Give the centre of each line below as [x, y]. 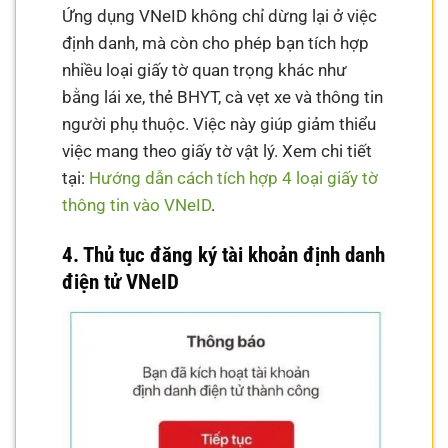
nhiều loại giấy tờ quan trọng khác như [205, 70]
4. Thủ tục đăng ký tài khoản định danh [224, 254]
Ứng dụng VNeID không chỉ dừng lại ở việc [220, 16]
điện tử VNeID [121, 281]
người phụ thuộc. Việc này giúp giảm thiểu [219, 124]
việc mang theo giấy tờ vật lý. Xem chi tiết [217, 151]
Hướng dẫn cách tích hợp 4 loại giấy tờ [234, 178]
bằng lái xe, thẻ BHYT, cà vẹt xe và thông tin [223, 97]
